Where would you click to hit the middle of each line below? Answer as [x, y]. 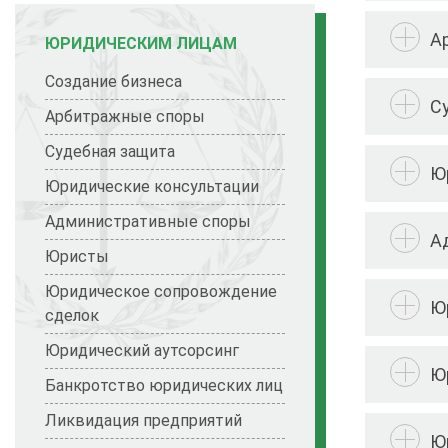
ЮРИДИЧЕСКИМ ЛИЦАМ [141, 43]
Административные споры [148, 222]
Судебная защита [110, 152]
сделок [72, 316]
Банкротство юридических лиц [164, 386]
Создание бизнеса [113, 82]
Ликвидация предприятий [143, 421]
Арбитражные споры [125, 117]
